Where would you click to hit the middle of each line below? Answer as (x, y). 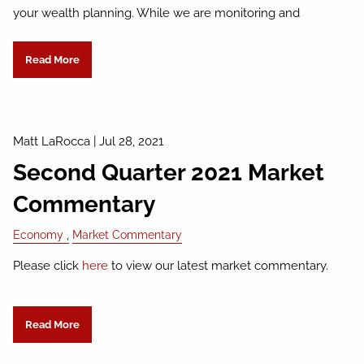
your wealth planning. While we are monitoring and (157, 13)
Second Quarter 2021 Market (169, 172)
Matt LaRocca (52, 142)
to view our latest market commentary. (219, 266)
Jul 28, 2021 (132, 142)
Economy (39, 235)
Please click (48, 266)
